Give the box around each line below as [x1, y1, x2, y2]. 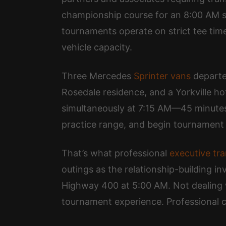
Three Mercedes [62, 70, 134, 81]
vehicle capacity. [62, 41, 132, 52]
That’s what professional [62, 147, 169, 158]
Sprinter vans [134, 70, 191, 81]
